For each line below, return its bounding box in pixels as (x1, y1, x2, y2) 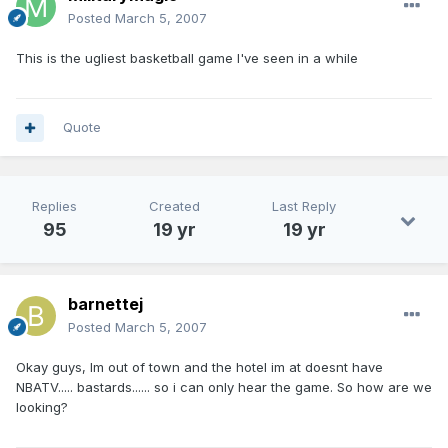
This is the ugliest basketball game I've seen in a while (16, 50, 358, 67)
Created (149, 198, 200, 215)
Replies (32, 198, 77, 215)
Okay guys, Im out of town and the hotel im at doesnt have (16, 359, 383, 376)
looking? (16, 399, 68, 416)
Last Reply (272, 198, 336, 215)
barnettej (68, 294, 143, 315)
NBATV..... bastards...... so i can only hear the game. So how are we (16, 379, 432, 396)
